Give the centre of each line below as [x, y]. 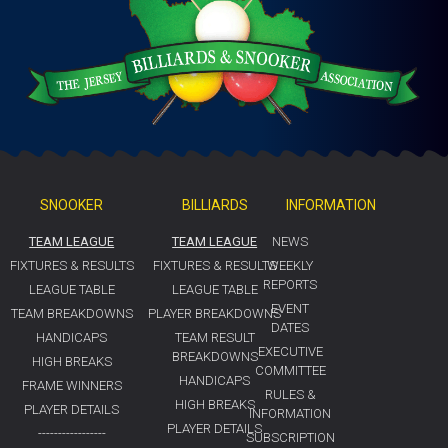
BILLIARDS [214, 205]
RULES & [290, 395]
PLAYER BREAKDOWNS [215, 314]
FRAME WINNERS [71, 386]
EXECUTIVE [290, 352]
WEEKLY [290, 266]
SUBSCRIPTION [290, 438]
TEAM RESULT [214, 338]
